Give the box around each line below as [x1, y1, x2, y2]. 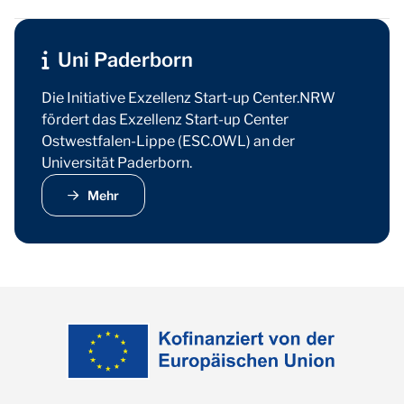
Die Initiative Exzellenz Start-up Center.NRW [41, 89, 335, 106]
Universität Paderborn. [41, 154, 192, 171]
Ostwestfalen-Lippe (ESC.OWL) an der [41, 133, 295, 150]
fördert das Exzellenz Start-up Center [41, 111, 289, 128]
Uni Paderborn [58, 48, 193, 71]
